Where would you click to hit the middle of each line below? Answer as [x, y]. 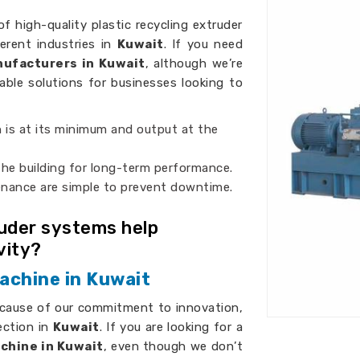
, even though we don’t [173, 346]
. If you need [203, 44]
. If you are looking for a [171, 327]
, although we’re [194, 63]
